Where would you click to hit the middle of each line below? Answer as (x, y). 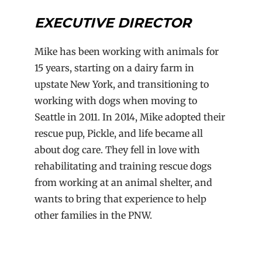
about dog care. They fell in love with (118, 150)
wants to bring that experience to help (121, 199)
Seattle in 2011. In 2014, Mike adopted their (130, 117)
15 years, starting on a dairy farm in (115, 68)
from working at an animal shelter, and (124, 183)
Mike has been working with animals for (127, 52)
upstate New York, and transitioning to (122, 85)
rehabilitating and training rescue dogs (123, 166)
